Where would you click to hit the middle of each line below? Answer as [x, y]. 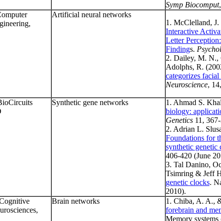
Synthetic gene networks [90, 103]
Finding [178, 49]
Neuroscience [186, 85]
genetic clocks [187, 183]
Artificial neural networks [91, 15]
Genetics [179, 120]
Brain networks [75, 201]
